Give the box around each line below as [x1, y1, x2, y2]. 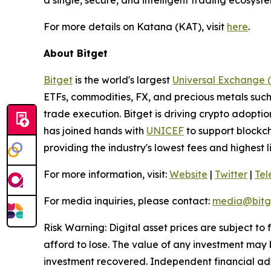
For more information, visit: [44, 168, 167, 180]
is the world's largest [73, 74, 172, 86]
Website [169, 168, 207, 180]
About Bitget [44, 47, 108, 59]
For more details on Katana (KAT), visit [44, 21, 227, 33]
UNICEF [146, 125, 184, 137]
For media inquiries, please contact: [44, 195, 212, 207]
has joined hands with [44, 125, 146, 137]
